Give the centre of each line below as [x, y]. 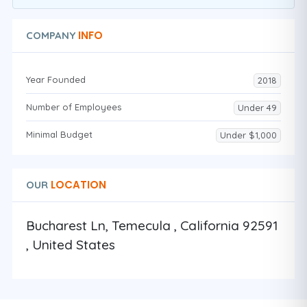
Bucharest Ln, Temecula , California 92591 [152, 225]
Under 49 [257, 108]
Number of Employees [74, 107]
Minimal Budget [59, 134]
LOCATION [77, 185]
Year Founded [56, 79]
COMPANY [51, 35]
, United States [71, 245]
